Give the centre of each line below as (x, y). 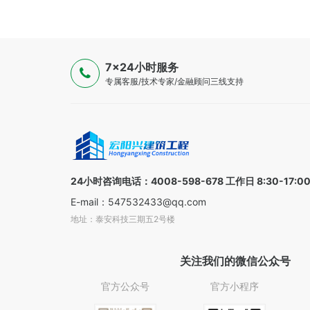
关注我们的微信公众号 (235, 261)
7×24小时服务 (142, 67)
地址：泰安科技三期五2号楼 (123, 219)
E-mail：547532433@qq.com (138, 202)
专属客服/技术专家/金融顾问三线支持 (174, 81)
